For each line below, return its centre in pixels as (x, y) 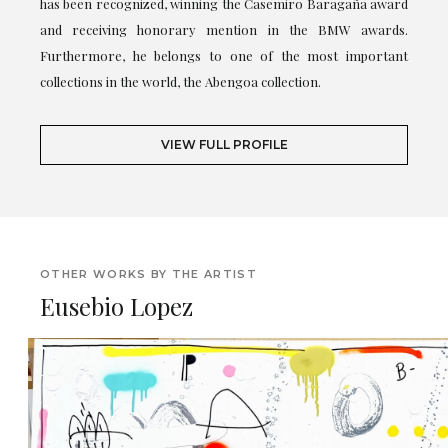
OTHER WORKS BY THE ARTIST (148, 273)
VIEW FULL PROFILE (224, 144)
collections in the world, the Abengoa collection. (180, 81)
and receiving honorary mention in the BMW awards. (224, 29)
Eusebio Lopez (116, 305)
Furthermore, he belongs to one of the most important (224, 55)
